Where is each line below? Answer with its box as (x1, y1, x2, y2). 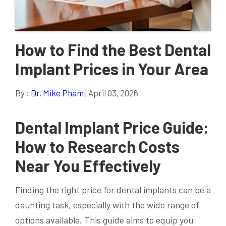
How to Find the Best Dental (15, 40, 211, 59)
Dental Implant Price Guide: (15, 117, 209, 137)
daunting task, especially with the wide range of (15, 199, 199, 211)
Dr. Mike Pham (31, 88, 84, 98)
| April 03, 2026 (84, 88, 138, 98)
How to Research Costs (15, 136, 180, 156)
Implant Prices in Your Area (15, 59, 208, 78)
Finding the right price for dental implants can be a (15, 184, 211, 196)
